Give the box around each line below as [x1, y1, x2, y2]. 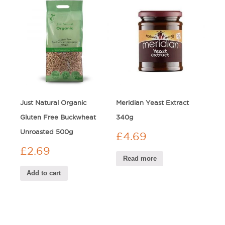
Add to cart [27, 169, 61, 177]
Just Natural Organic [20, 99, 86, 106]
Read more [123, 155, 157, 163]
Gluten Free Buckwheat [20, 114, 96, 121]
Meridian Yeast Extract [116, 99, 189, 106]
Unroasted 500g [20, 128, 73, 136]
